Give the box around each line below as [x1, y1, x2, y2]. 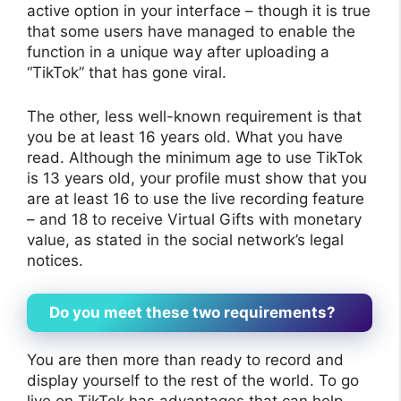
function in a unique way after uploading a [27, 43, 329, 62]
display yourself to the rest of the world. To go [27, 371, 359, 390]
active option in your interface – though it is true [27, 2, 371, 21]
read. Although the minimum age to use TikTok [27, 148, 363, 166]
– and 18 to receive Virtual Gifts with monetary [27, 209, 362, 228]
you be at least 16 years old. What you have [27, 127, 343, 146]
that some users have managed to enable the [27, 22, 355, 41]
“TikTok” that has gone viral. [27, 64, 226, 82]
